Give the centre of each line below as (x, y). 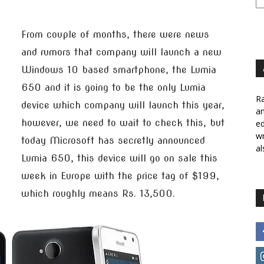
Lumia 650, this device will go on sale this (119, 158)
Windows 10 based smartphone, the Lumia (119, 70)
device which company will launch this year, (123, 105)
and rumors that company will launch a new (121, 52)
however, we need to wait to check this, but (123, 123)
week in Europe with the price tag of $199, (120, 176)
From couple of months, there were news (115, 34)
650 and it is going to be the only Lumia (113, 88)
